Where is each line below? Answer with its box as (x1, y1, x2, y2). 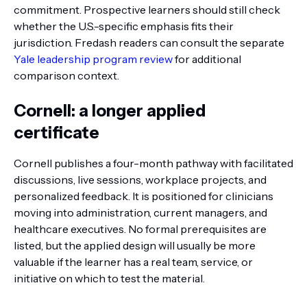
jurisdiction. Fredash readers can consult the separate (14, 36, 284, 49)
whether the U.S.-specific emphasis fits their (14, 19, 234, 33)
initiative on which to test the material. (14, 271, 205, 285)
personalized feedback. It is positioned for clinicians (14, 189, 273, 203)
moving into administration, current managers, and (14, 206, 267, 219)
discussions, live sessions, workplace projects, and (14, 173, 267, 186)
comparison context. (14, 69, 119, 82)
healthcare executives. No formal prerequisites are (14, 222, 267, 236)
